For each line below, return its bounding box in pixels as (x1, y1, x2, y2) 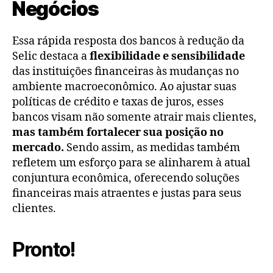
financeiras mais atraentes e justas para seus (12, 186, 241, 201)
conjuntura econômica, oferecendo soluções (12, 171, 239, 186)
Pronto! (12, 238, 75, 262)
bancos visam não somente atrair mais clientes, (12, 110, 257, 125)
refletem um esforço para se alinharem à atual (12, 156, 250, 171)
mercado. (12, 141, 66, 155)
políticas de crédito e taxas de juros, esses (12, 95, 224, 110)
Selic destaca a (12, 49, 90, 64)
